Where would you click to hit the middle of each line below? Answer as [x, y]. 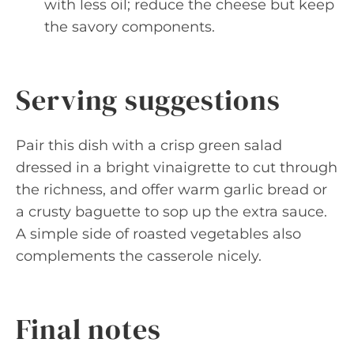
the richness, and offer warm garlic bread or [171, 190]
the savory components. [130, 27]
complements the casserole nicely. [139, 256]
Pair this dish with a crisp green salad [149, 145]
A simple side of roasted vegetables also [158, 234]
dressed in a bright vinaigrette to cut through [177, 168]
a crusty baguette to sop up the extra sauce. [171, 212]
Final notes [88, 329]
